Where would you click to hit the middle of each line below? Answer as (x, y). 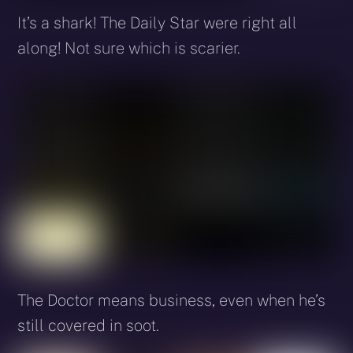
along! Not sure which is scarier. (129, 48)
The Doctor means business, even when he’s (172, 300)
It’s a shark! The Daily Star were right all (158, 22)
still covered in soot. (89, 325)
